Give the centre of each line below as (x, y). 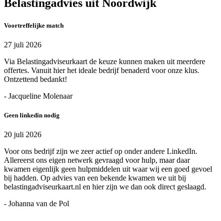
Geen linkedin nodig (32, 115)
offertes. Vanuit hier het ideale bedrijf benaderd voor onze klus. (102, 71)
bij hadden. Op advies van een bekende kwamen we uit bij (95, 178)
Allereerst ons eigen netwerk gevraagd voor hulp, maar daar (97, 160)
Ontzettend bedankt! (36, 79)
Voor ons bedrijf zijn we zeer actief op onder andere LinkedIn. (101, 151)
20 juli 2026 (23, 135)
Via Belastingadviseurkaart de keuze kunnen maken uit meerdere (105, 62)
